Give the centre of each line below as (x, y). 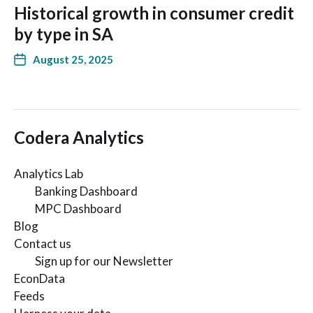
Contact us (43, 243)
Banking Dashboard (86, 191)
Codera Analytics (79, 137)
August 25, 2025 (73, 59)
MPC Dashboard (78, 208)
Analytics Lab (49, 173)
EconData (39, 278)
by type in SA (64, 34)
